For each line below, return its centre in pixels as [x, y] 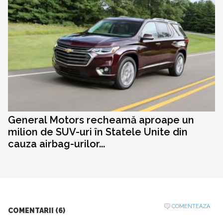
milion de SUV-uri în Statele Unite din [98, 132]
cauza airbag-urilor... [56, 144]
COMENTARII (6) [37, 211]
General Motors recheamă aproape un [101, 120]
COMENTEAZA [191, 207]
